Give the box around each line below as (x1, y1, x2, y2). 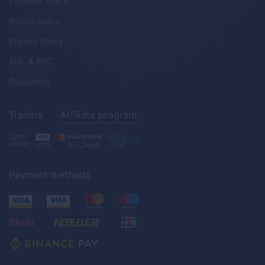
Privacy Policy (9, 36, 63, 46)
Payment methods (9, 169, 90, 180)
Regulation (9, 76, 50, 86)
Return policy (9, 16, 60, 26)
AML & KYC (9, 56, 53, 66)
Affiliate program (60, 109, 137, 121)
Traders (9, 109, 43, 121)
